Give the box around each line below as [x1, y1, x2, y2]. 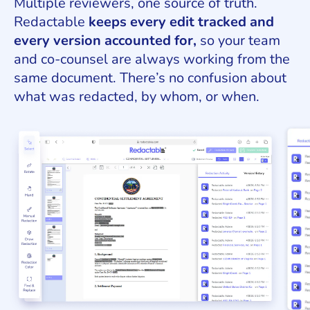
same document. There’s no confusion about [14, 69, 286, 88]
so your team [197, 31, 280, 51]
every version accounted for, [14, 31, 197, 51]
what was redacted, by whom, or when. [14, 87, 259, 107]
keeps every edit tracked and [89, 12, 274, 32]
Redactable [14, 12, 89, 32]
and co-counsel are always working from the [14, 50, 290, 69]
